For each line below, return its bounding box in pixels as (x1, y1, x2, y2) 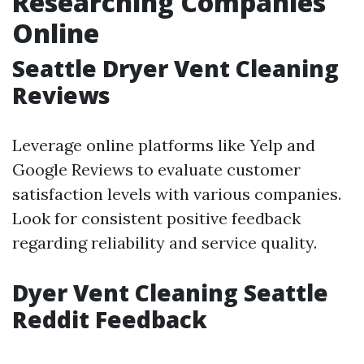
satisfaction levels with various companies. (12, 184, 341, 205)
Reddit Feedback (12, 304, 207, 336)
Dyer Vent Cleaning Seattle (12, 277, 328, 309)
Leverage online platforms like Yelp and (12, 135, 315, 156)
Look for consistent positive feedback (12, 208, 301, 229)
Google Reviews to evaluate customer (12, 159, 301, 180)
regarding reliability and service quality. (12, 232, 317, 253)
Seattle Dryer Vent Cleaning (12, 53, 339, 84)
